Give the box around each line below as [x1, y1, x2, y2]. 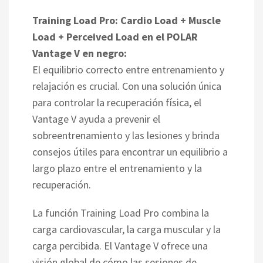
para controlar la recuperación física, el [32, 95, 201, 109]
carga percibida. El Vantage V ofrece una [32, 238, 208, 252]
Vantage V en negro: [32, 46, 127, 60]
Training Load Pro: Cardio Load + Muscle [32, 13, 221, 27]
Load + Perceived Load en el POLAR [32, 29, 198, 43]
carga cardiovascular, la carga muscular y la [32, 222, 221, 236]
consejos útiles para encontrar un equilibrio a [32, 144, 228, 159]
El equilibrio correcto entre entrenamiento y [32, 62, 224, 76]
